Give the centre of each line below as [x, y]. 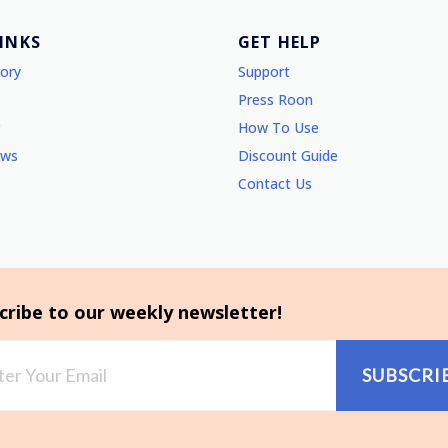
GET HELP [280, 41]
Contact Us [275, 183]
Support [264, 71]
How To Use [278, 127]
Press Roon [275, 99]
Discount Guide [288, 155]
